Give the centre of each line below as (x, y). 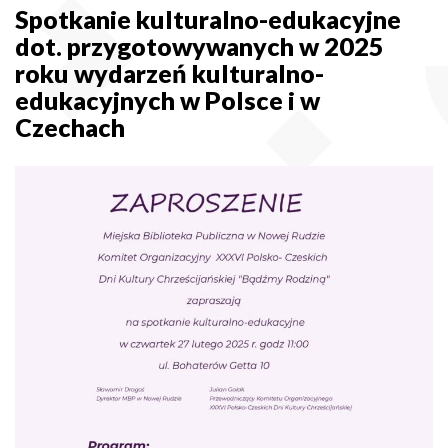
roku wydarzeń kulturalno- (169, 73)
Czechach (70, 127)
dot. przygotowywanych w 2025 (199, 46)
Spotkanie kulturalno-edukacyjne (208, 19)
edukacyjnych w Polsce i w (167, 100)
